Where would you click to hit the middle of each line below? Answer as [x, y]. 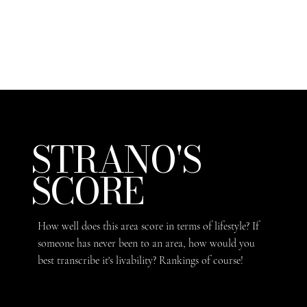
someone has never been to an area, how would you [147, 243]
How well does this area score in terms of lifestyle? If [149, 226]
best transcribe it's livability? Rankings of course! [141, 260]
